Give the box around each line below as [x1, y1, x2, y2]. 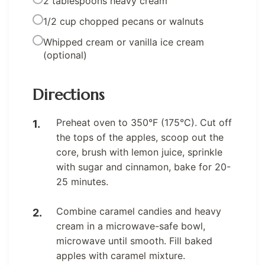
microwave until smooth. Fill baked [56, 235, 212, 247]
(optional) [43, 49, 87, 62]
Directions [33, 85, 104, 105]
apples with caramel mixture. [56, 250, 185, 262]
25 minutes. [56, 176, 108, 188]
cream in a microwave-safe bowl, [56, 220, 205, 232]
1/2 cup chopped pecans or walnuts [43, 15, 203, 28]
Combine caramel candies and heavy [56, 205, 221, 218]
